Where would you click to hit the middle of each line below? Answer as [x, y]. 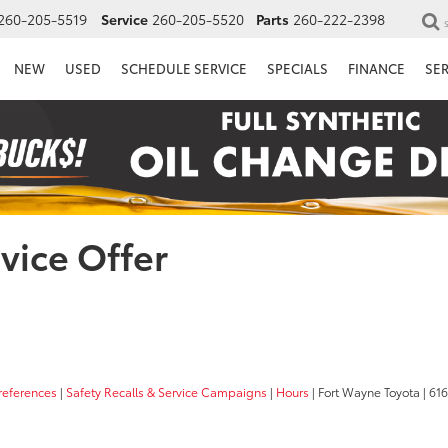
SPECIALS [297, 67]
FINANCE [376, 67]
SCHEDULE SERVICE [184, 67]
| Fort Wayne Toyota [364, 392]
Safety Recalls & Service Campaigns [166, 392]
